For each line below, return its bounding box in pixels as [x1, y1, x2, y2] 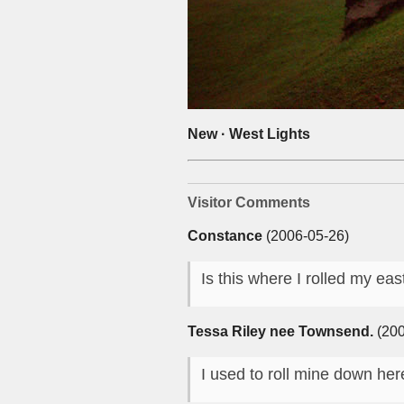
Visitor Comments [188, 195, 310, 210]
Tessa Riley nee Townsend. [188, 324, 373, 339]
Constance [188, 228, 262, 243]
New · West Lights [188, 126, 310, 142]
